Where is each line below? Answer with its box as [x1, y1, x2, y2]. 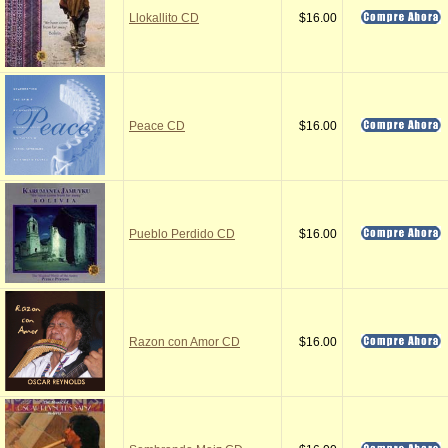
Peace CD [129, 119, 185, 133]
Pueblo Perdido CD [129, 227, 235, 241]
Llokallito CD [129, 11, 199, 25]
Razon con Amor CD [129, 335, 240, 349]
